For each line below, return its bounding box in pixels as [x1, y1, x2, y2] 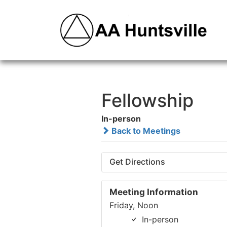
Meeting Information [109, 186, 198, 198]
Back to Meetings [109, 126, 180, 136]
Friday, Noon [109, 200, 158, 211]
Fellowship [101, 89, 194, 112]
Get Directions [109, 157, 165, 167]
